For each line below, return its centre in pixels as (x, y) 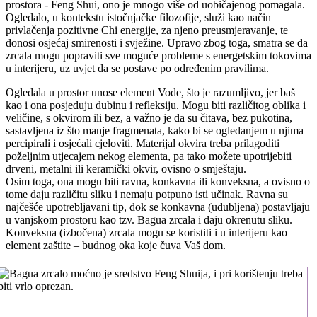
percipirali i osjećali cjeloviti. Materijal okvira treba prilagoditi (143, 143)
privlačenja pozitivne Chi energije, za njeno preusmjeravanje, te (147, 30)
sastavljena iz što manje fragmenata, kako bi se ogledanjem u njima (155, 130)
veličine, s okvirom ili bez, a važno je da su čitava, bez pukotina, (149, 117)
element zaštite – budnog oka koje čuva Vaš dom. (116, 245)
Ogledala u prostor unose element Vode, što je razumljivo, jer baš (150, 92)
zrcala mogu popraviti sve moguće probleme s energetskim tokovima (158, 55)
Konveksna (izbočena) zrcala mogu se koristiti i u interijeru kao (146, 232)
